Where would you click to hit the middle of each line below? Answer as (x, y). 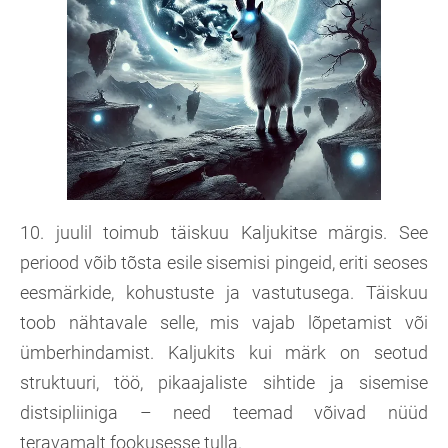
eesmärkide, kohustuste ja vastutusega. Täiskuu (224, 293)
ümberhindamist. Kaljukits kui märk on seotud (224, 353)
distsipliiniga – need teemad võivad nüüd (224, 413)
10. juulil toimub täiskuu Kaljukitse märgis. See (224, 233)
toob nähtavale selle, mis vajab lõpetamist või (224, 323)
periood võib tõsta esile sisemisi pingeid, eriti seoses (224, 263)
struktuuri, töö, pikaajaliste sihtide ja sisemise (224, 383)
